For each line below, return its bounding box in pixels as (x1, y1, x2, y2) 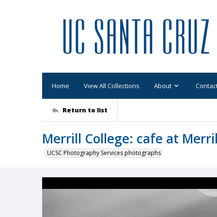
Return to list (62, 105, 108, 114)
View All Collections (84, 81, 139, 90)
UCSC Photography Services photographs (47, 149, 161, 157)
